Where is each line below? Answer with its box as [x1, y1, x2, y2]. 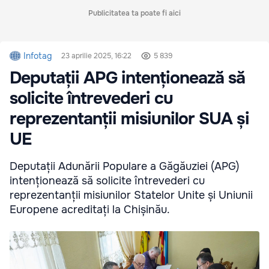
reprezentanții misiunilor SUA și [10, 108, 249, 130]
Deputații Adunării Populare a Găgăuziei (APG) [10, 160, 240, 174]
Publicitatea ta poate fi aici [88, 8, 181, 19]
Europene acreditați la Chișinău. [10, 203, 170, 217]
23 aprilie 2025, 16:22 [61, 51, 132, 61]
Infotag [23, 50, 52, 62]
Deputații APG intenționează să [10, 67, 245, 89]
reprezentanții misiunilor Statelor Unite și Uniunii [10, 189, 253, 202]
